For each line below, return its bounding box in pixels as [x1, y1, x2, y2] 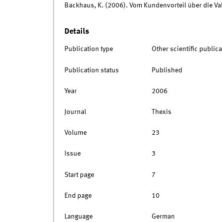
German [151, 213, 175, 220]
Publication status [64, 66, 119, 74]
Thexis [151, 108, 171, 115]
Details [64, 27, 89, 36]
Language [64, 213, 93, 220]
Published [151, 66, 182, 74]
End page [64, 192, 92, 199]
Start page [64, 171, 94, 178]
